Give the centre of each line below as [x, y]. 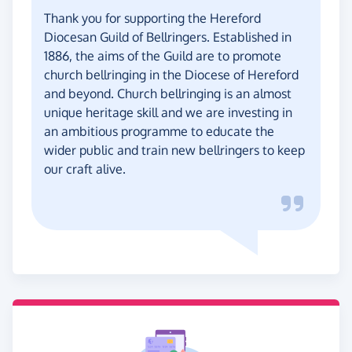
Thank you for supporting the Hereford [152, 18]
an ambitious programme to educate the [159, 131]
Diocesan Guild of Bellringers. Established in [168, 37]
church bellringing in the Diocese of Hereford [171, 74]
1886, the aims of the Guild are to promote [163, 55]
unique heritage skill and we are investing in [168, 112]
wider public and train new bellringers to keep [174, 150]
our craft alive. [85, 169]
